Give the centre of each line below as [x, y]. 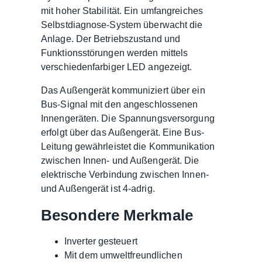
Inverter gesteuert [101, 241]
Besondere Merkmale [117, 215]
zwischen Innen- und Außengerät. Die [120, 160]
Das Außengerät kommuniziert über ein [123, 90]
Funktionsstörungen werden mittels [115, 53]
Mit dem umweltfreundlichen [123, 255]
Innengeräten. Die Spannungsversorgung [128, 118]
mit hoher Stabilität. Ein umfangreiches [122, 11]
